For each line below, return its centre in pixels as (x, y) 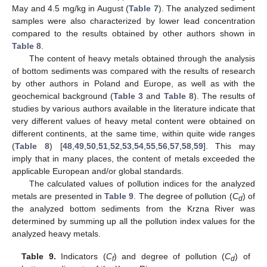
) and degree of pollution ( (169, 256)
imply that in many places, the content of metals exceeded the (133, 158)
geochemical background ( (63, 96)
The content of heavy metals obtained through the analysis (142, 58)
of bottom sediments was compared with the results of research (133, 71)
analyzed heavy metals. (56, 233)
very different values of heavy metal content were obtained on (133, 121)
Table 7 (144, 8)
